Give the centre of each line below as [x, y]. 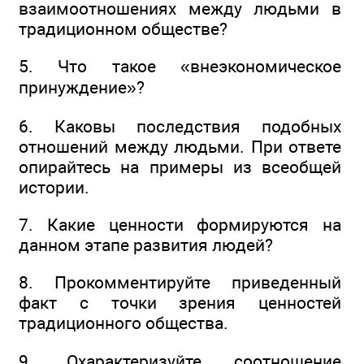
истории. [54, 187]
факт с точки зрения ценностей [180, 303]
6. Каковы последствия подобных [180, 126]
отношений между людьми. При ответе [180, 146]
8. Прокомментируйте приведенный [180, 283]
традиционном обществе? [123, 28]
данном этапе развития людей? [146, 245]
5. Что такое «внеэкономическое [180, 67]
